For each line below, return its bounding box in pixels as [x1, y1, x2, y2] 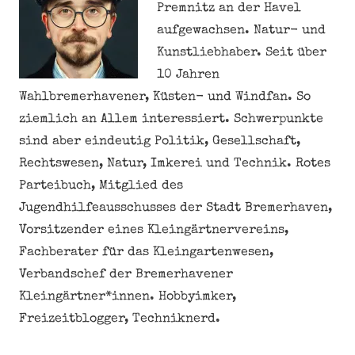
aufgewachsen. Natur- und [157, 24, 326, 37]
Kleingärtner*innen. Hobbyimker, [19, 290, 236, 303]
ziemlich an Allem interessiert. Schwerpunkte [19, 113, 323, 126]
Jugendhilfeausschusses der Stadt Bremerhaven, [19, 201, 332, 215]
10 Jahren [157, 68, 219, 82]
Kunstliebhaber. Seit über [157, 46, 326, 59]
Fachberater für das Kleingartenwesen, [19, 246, 273, 259]
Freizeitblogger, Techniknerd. [19, 312, 220, 326]
